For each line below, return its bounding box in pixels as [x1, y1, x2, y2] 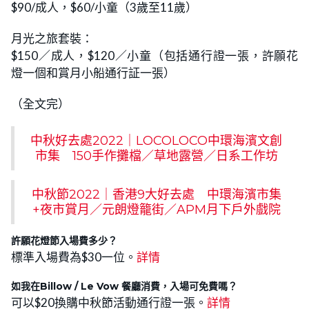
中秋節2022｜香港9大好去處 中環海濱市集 [31, 187, 281, 203]
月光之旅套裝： [11, 31, 93, 46]
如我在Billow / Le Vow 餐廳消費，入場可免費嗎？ [11, 280, 237, 293]
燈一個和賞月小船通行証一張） [11, 66, 175, 81]
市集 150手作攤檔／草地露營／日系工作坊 [34, 148, 278, 164]
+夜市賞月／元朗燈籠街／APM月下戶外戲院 [32, 202, 281, 218]
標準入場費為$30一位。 [11, 250, 137, 265]
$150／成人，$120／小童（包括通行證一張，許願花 [11, 48, 298, 63]
